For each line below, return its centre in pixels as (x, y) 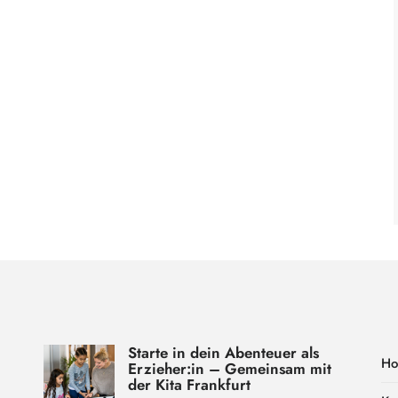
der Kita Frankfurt (189, 384)
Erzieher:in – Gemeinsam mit (229, 368)
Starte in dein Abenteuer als (223, 352)
